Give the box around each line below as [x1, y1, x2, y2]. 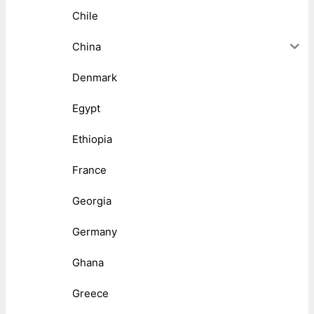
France [72, 163, 107, 177]
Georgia [72, 193, 111, 207]
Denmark [72, 70, 117, 84]
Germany [72, 224, 117, 238]
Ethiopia [72, 132, 112, 146]
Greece [72, 286, 109, 300]
